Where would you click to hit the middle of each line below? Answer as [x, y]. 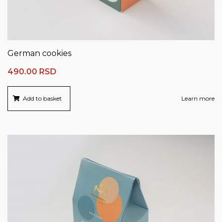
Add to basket [42, 99]
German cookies [39, 54]
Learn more [198, 99]
